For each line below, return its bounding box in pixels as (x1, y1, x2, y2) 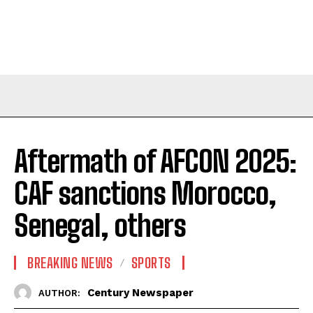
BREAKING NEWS (27, 254, 113, 272)
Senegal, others (14, 208, 191, 244)
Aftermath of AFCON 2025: (14, 144, 296, 180)
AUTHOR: (38, 287, 80, 298)
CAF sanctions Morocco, (14, 176, 276, 212)
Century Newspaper (87, 286, 194, 299)
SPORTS (131, 254, 171, 272)
